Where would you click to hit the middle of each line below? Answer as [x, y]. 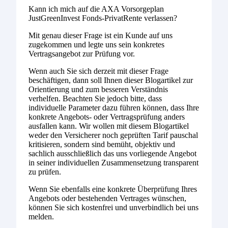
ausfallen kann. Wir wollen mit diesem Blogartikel [109, 126]
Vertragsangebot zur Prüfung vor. [82, 54]
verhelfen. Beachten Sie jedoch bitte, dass [95, 99]
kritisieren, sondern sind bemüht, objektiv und [102, 145]
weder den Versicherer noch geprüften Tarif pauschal [113, 135]
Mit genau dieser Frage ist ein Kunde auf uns [101, 36]
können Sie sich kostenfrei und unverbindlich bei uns [113, 208]
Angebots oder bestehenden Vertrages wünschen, [107, 198]
